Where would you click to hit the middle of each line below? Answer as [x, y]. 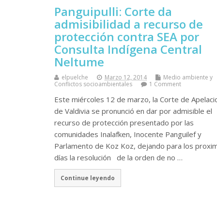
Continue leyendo [87, 178]
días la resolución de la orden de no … [118, 157]
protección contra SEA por [127, 36]
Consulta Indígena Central [128, 49]
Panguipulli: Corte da [113, 11]
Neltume [79, 62]
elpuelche [75, 77]
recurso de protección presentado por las [124, 122]
